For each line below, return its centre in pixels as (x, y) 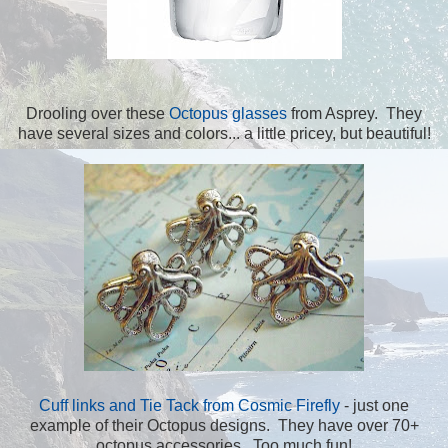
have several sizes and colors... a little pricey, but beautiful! (224, 133)
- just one (374, 405)
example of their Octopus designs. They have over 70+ (224, 425)
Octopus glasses (230, 113)
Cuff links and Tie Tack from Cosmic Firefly (189, 405)
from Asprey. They (356, 113)
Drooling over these (97, 113)
